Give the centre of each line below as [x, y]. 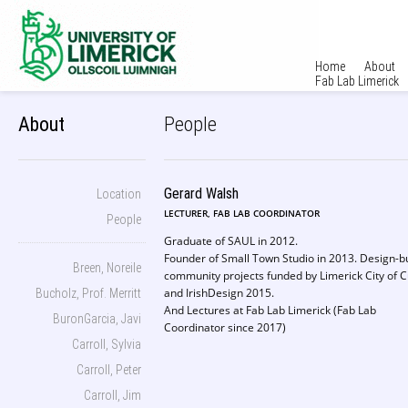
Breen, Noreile [107, 268]
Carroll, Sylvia [107, 344]
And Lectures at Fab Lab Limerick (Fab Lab [270, 310]
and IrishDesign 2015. [219, 293]
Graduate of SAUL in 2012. [231, 241]
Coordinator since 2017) [225, 327]
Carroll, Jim [112, 395]
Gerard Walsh [201, 194]
